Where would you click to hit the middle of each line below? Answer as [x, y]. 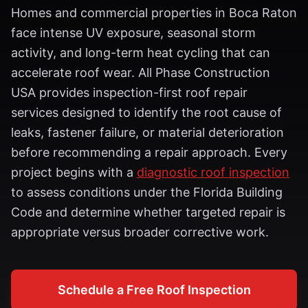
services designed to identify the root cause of [146, 112]
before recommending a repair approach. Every [149, 152]
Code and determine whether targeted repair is [148, 212]
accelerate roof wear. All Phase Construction [141, 73]
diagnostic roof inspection [213, 172]
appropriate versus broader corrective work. [140, 232]
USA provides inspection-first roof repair [129, 92]
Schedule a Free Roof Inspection [154, 290]
